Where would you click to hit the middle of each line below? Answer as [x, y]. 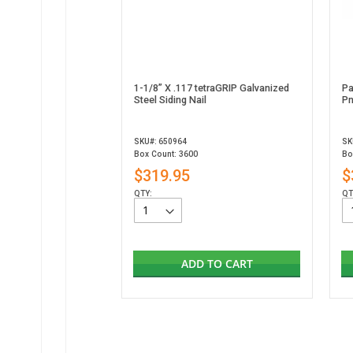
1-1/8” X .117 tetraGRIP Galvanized [212, 88]
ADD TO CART [217, 264]
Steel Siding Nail [170, 100]
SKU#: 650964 [160, 142]
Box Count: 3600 [166, 154]
